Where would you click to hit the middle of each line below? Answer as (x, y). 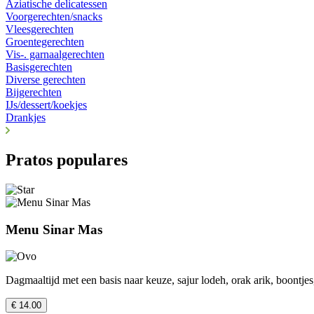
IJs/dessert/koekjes (46, 105)
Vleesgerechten (40, 29)
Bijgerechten (34, 93)
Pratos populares (67, 160)
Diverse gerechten (46, 80)
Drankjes (26, 118)
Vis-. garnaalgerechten (55, 55)
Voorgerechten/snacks (54, 17)
